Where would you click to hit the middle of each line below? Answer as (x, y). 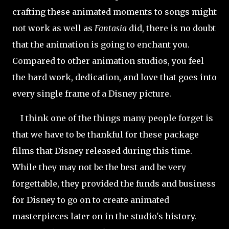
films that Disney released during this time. (102, 151)
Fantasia (111, 28)
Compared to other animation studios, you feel (108, 61)
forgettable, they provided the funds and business (114, 184)
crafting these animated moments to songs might (114, 12)
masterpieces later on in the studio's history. (104, 216)
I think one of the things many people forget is (113, 118)
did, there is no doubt (171, 28)
